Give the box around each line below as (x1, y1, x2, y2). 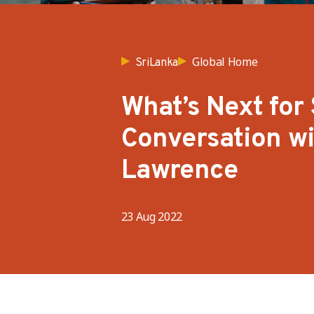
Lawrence (121, 154, 238, 189)
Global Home (191, 54, 258, 69)
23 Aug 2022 (121, 209, 182, 224)
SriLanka (135, 56, 178, 70)
